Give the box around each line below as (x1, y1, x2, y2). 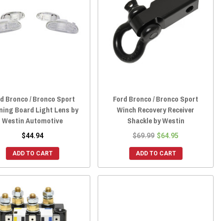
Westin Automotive (2, 115, 63, 126)
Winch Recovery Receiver (117, 104, 195, 115)
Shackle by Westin (127, 115, 184, 126)
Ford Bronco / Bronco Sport (113, 93, 199, 104)
